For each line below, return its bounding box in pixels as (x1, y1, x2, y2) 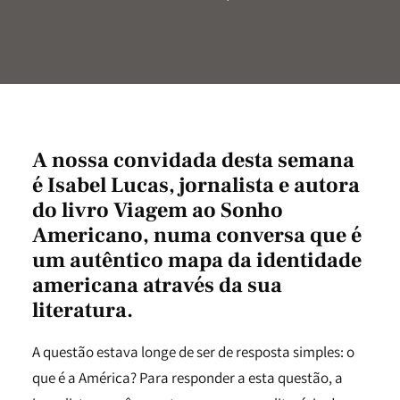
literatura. (32, 296, 133, 324)
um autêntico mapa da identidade (32, 246, 362, 274)
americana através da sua (32, 271, 282, 299)
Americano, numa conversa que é (32, 221, 362, 249)
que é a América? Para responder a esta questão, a (32, 368, 343, 387)
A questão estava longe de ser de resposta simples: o (32, 342, 354, 362)
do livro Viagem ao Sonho (32, 196, 283, 224)
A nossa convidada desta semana (32, 146, 354, 174)
